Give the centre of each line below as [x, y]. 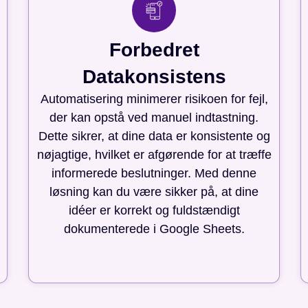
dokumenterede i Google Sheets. [154, 229]
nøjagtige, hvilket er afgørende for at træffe [154, 154]
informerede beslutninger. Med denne [154, 173]
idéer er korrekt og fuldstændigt [154, 210]
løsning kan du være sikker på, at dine [154, 191]
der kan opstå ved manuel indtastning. [154, 117]
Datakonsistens [154, 76]
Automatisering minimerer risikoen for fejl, [154, 99]
